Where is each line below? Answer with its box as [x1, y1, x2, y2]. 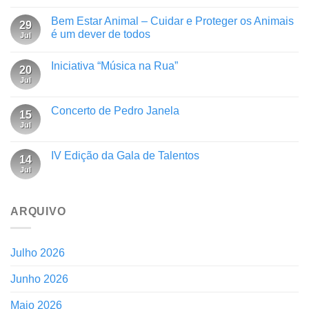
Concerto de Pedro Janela [51, 104, 179, 117]
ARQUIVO [10, 205, 66, 217]
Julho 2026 [10, 247, 65, 259]
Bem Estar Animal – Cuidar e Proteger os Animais [51, 14, 294, 27]
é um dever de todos [51, 28, 150, 40]
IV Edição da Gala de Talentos [51, 149, 199, 161]
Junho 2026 [10, 273, 68, 286]
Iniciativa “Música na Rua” [51, 59, 178, 72]
